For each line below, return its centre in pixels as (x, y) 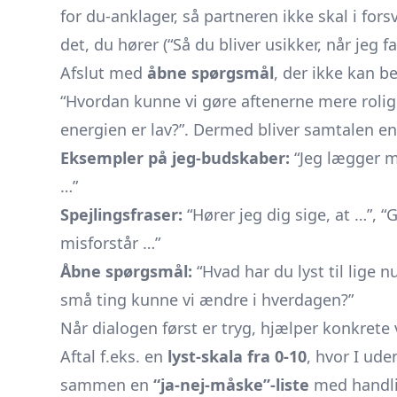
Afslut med (104, 73)
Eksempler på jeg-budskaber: (175, 158)
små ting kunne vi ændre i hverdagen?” (207, 300)
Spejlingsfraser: (121, 214)
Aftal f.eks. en (114, 356)
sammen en (107, 385)
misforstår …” (110, 243)
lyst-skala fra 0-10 (237, 356)
